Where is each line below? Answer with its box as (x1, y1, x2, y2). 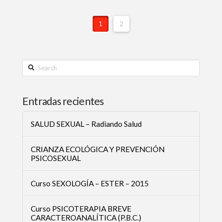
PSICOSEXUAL (30, 153, 81, 163)
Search (21, 60, 43, 69)
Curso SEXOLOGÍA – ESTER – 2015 (30, 178, 149, 188)
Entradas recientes (22, 94, 104, 107)
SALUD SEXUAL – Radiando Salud (30, 119, 142, 128)
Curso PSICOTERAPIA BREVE (30, 204, 131, 213)
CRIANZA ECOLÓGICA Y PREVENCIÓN (30, 144, 165, 154)
